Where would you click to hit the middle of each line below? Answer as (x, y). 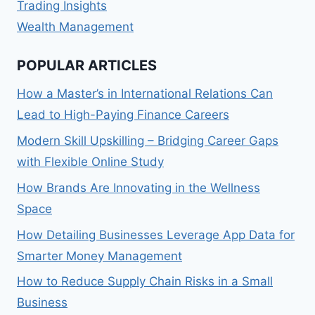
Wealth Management (75, 26)
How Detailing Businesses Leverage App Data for (156, 234)
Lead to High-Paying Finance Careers (123, 115)
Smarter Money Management (99, 256)
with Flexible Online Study (90, 162)
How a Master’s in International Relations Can (145, 94)
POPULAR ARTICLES (87, 66)
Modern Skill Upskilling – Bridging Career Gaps (148, 141)
